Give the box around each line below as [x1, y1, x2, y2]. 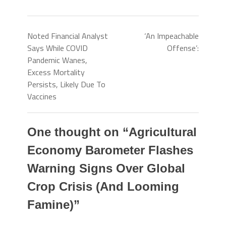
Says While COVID [27, 41, 88, 54]
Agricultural [129, 125, 197, 139]
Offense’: [167, 41, 199, 54]
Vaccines [27, 90, 56, 102]
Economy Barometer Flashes [27, 143, 193, 157]
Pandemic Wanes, [27, 53, 87, 66]
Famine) [27, 197, 74, 211]
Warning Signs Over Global [27, 161, 185, 175]
